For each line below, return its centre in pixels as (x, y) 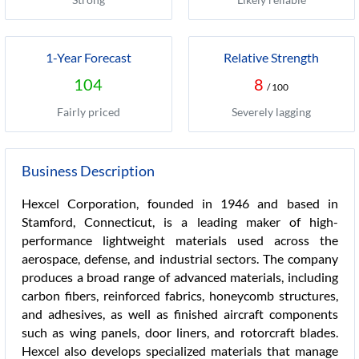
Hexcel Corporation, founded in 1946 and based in (180, 203)
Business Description (88, 171)
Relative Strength (272, 57)
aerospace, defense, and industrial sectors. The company (180, 258)
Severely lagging (272, 112)
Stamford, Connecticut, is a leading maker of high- (180, 222)
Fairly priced (88, 112)
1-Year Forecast (88, 57)
